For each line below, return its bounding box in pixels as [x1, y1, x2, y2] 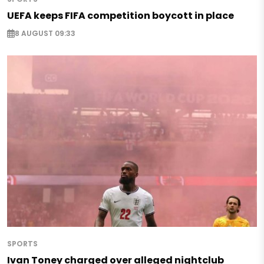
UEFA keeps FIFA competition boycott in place [7, 9, 234, 23]
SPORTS [7, 239, 38, 249]
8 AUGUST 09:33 [15, 28, 75, 38]
